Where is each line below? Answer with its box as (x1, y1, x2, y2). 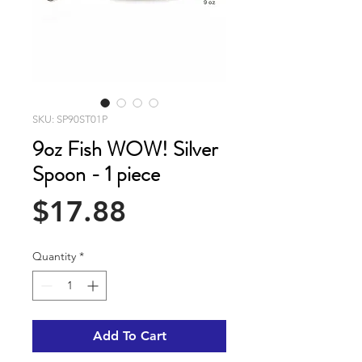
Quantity (32, 249, 76, 264)
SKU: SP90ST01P (32, 113, 107, 126)
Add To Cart (92, 328, 166, 344)
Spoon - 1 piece (32, 159, 160, 190)
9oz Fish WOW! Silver (32, 134, 217, 165)
